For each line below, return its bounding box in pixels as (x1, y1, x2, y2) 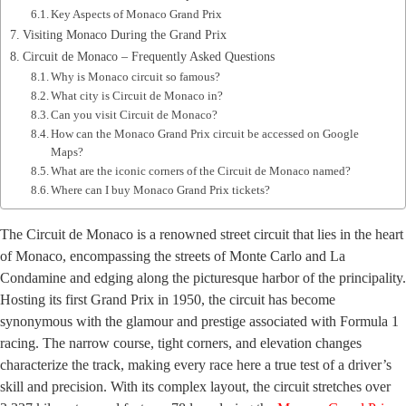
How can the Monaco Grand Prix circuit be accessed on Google (51, 127, 360, 141)
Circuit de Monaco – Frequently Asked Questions (22, 49, 275, 64)
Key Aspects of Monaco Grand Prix (51, 7, 223, 22)
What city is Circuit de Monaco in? (51, 89, 224, 103)
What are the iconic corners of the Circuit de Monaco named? (51, 164, 352, 179)
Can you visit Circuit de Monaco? (51, 108, 218, 122)
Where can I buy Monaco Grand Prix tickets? (51, 183, 271, 198)
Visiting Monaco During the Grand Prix (22, 27, 227, 43)
